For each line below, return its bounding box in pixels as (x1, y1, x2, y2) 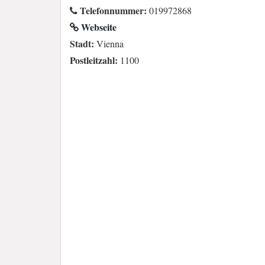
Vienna (94, 37, 124, 50)
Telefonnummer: (77, 3, 147, 17)
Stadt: (70, 36, 94, 50)
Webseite (79, 20, 117, 34)
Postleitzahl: (70, 53, 118, 67)
